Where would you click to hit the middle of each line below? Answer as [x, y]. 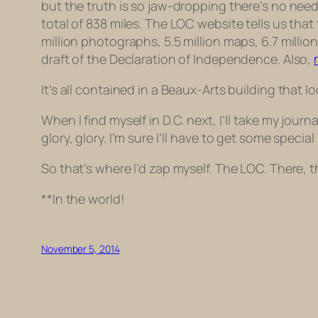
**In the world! [83, 199]
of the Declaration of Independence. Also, [192, 59]
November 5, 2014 [81, 249]
